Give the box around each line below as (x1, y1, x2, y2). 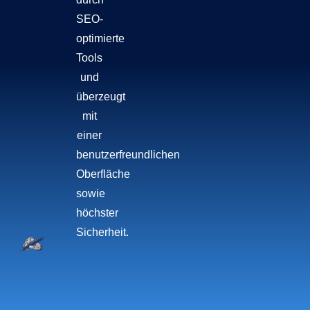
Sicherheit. (76, 226, 129, 238)
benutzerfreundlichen (76, 148, 181, 161)
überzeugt (76, 90, 126, 102)
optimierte (76, 32, 125, 44)
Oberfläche (76, 167, 131, 180)
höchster (76, 206, 119, 219)
